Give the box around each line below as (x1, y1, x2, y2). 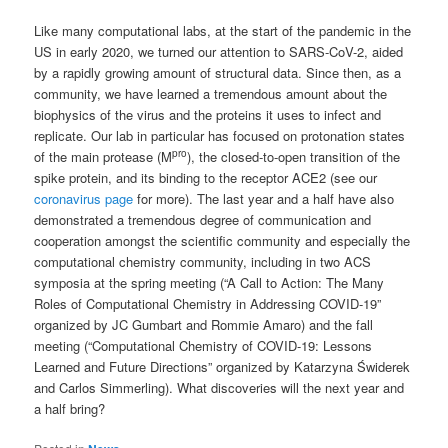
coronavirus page (34, 189, 134, 209)
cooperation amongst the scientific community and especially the (34, 231, 411, 251)
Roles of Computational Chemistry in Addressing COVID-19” (34, 294, 382, 314)
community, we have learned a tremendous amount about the (34, 84, 388, 104)
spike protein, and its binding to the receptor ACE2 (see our (34, 168, 378, 188)
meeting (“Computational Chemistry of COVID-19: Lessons (34, 336, 373, 356)
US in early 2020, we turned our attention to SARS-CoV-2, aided (34, 42, 404, 62)
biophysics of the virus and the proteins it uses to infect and (34, 105, 382, 125)
